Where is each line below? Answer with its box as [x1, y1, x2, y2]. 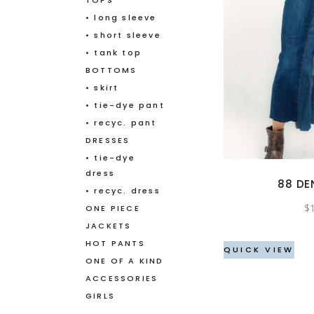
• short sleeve [86, 29, 161, 41]
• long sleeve [86, 12, 157, 24]
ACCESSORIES [86, 273, 158, 285]
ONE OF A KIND [86, 255, 164, 267]
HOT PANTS [86, 238, 145, 250]
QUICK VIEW [223, 243, 294, 255]
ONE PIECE [86, 203, 140, 214]
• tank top [86, 47, 142, 59]
